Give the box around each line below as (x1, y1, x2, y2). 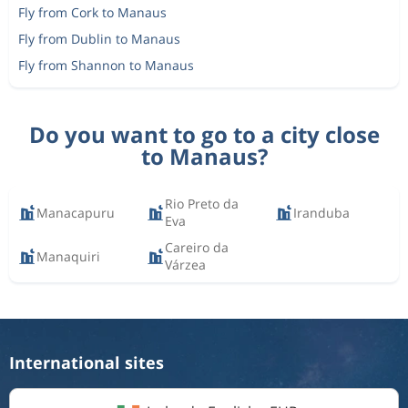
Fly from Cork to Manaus (18, 4, 167, 21)
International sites (9, 352, 164, 373)
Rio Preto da (165, 195, 240, 212)
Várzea (165, 256, 207, 273)
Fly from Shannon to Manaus (18, 56, 194, 74)
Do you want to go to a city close (28, 119, 380, 149)
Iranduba (293, 203, 351, 221)
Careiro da (165, 239, 229, 256)
